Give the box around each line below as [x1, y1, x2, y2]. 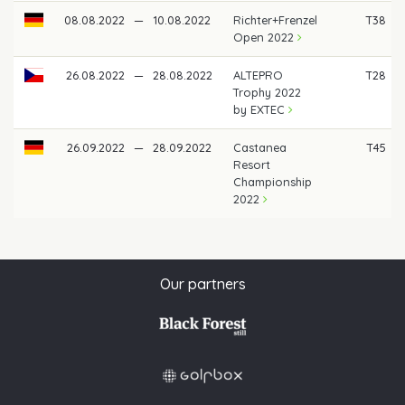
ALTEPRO [233, 67, 284, 82]
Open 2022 [233, 29, 298, 44]
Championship [233, 174, 313, 189]
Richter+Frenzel [233, 12, 318, 27]
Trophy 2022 [233, 84, 302, 99]
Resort [233, 156, 271, 172]
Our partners [159, 274, 246, 293]
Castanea [233, 139, 287, 155]
